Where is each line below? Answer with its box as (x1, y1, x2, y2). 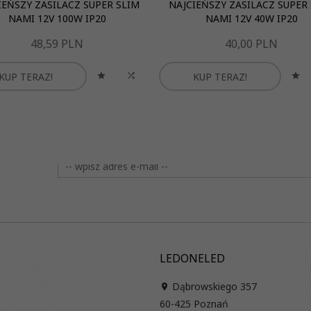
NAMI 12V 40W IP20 (205, 11, 298, 25)
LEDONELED (160, 250, 225, 266)
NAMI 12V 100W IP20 (8, 11, 106, 25)
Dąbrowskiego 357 (169, 279, 257, 293)
